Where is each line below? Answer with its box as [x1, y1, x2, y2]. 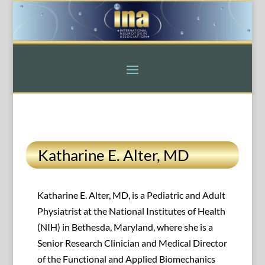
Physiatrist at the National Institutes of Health [37, 205, 225, 217]
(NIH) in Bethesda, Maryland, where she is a [37, 221, 213, 233]
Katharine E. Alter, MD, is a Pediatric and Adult [37, 189, 225, 201]
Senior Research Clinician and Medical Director [37, 237, 227, 249]
